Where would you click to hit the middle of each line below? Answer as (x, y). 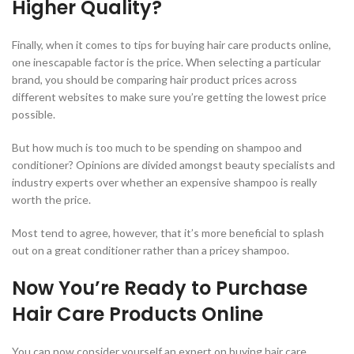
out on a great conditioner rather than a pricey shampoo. (151, 250)
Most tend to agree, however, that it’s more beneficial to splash (168, 233)
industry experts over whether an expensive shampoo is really (164, 183)
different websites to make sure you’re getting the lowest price (169, 97)
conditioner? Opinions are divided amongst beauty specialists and (173, 165)
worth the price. (51, 200)
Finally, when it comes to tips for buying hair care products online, (171, 45)
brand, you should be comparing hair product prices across (154, 80)
